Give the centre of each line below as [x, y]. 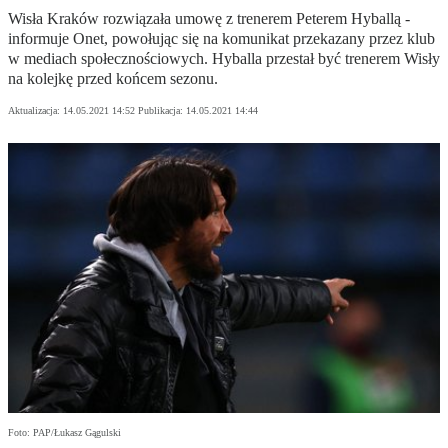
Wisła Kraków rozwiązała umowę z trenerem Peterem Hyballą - [209, 19]
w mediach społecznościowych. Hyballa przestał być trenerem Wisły [224, 59]
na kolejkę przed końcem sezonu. [113, 79]
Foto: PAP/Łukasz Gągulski [64, 433]
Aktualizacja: [35, 111]
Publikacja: [162, 111]
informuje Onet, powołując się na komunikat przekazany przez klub [221, 39]
